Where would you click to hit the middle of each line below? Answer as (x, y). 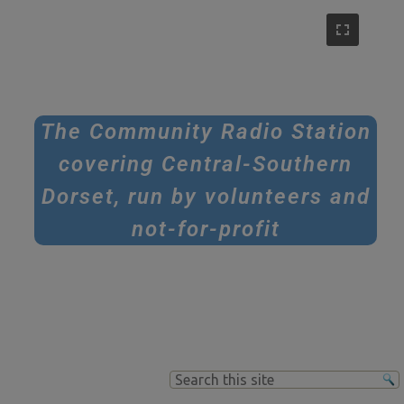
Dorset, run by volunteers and (206, 197)
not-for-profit (206, 229)
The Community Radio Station (206, 132)
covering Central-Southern (206, 164)
